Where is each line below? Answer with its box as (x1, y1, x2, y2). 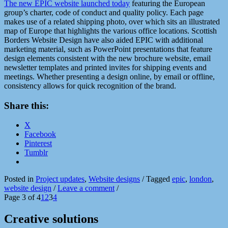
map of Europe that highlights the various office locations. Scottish (4, 26, 217, 35)
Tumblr (24, 148, 48, 157)
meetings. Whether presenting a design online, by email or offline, (4, 72, 215, 81)
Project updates (36, 175, 84, 184)
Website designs (89, 175, 140, 184)
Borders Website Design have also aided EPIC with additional (4, 35, 203, 44)
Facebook (24, 130, 56, 139)
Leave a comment (58, 184, 115, 193)
